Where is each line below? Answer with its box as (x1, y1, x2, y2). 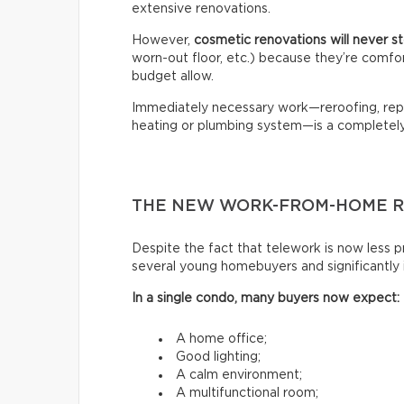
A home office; (176, 332, 267, 345)
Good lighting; (176, 350, 261, 363)
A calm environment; (176, 368, 302, 381)
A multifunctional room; (176, 386, 318, 399)
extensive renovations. (132, 2, 271, 15)
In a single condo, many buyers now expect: (132, 291, 399, 305)
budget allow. (132, 69, 214, 83)
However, (132, 33, 194, 47)
